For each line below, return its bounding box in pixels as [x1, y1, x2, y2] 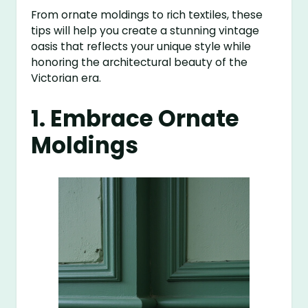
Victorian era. [31, 71, 102, 86]
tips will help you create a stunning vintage [31, 23, 260, 38]
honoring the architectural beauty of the [31, 55, 248, 70]
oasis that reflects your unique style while [31, 39, 252, 54]
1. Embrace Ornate [31, 102, 240, 134]
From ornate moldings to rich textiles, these [31, 8, 263, 23]
